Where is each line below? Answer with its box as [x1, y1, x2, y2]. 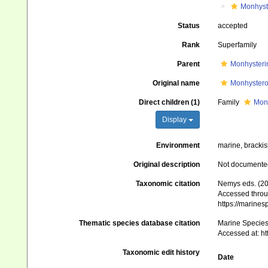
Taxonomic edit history [122, 248, 200, 257]
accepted [217, 22, 248, 30]
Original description [133, 160, 200, 169]
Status [177, 22, 200, 30]
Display [162, 115, 188, 124]
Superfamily [217, 41, 257, 49]
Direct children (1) [138, 98, 200, 106]
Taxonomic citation [135, 179, 200, 188]
